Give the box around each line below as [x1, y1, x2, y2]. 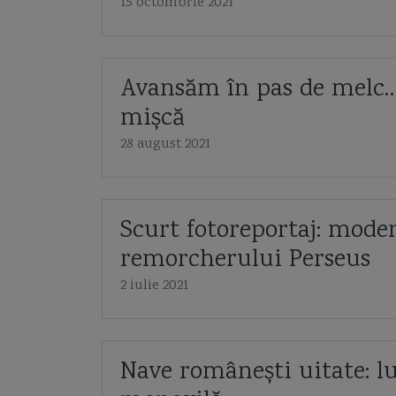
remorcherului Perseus [119, 243, 370, 278]
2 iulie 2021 [119, 276, 188, 296]
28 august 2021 [119, 134, 210, 155]
